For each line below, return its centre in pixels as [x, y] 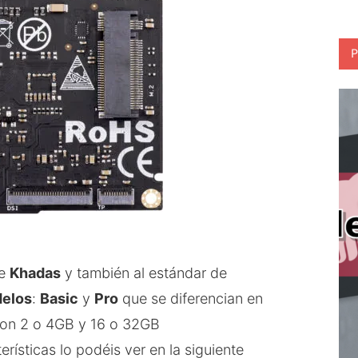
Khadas [35, 272]
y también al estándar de [144, 272]
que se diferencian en [191, 298]
